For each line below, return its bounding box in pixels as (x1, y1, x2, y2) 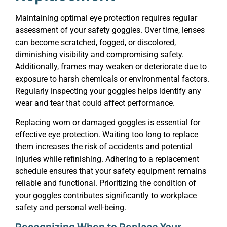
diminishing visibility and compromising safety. (15, 49, 184, 59)
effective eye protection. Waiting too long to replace (15, 130, 198, 140)
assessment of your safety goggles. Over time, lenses (15, 25, 205, 35)
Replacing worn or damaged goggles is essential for (15, 118, 200, 128)
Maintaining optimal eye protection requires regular (15, 13, 197, 23)
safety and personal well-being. (15, 203, 126, 213)
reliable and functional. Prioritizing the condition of (15, 178, 196, 188)
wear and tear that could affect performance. (15, 98, 175, 108)
